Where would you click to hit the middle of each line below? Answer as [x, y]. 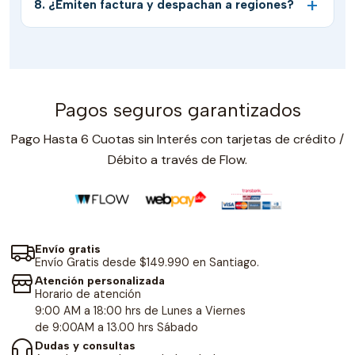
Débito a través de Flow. [177, 160]
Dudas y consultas [85, 345]
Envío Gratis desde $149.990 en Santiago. [147, 262]
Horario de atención [88, 294]
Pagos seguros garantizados [177, 110]
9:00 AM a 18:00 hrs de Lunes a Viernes [140, 310]
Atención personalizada [100, 280]
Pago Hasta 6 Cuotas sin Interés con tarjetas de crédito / [177, 139]
